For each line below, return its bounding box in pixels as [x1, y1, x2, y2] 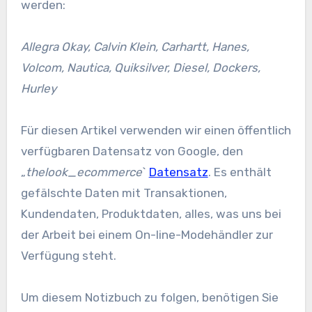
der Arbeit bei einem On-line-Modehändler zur [20, 227, 273, 242]
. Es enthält [208, 164, 272, 179]
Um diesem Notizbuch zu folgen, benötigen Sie [20, 290, 279, 304]
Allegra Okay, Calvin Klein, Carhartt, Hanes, [20, 39, 249, 54]
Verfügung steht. [20, 248, 116, 263]
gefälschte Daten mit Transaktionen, [20, 185, 227, 200]
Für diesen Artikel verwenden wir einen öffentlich [20, 123, 291, 137]
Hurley [20, 81, 56, 95]
